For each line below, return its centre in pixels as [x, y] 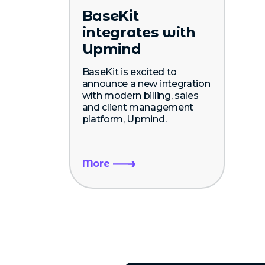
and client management [138, 107]
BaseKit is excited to [129, 72]
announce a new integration [146, 83]
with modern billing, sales [140, 95]
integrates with [139, 32]
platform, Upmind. [124, 119]
